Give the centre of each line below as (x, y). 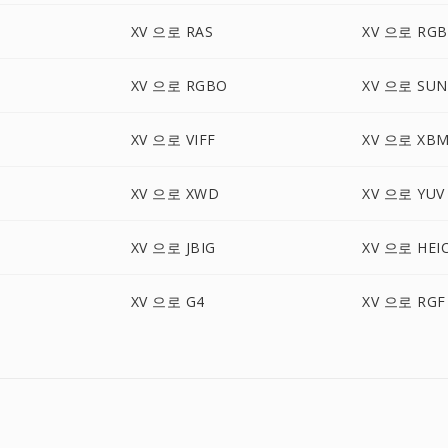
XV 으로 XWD (175, 193)
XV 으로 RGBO (179, 85)
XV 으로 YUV (403, 193)
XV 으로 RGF (404, 301)
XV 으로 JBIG (173, 247)
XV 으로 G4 (167, 301)
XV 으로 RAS (172, 31)
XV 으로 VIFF (173, 139)
